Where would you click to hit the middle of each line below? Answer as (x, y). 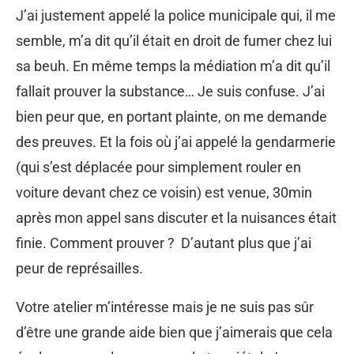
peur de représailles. (79, 268)
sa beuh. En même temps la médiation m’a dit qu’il (173, 66)
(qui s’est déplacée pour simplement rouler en (158, 167)
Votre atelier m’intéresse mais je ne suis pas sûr (165, 307)
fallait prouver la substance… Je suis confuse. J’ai (170, 91)
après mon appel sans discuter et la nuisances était (176, 217)
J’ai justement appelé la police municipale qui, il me (176, 15)
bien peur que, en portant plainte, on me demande (171, 116)
